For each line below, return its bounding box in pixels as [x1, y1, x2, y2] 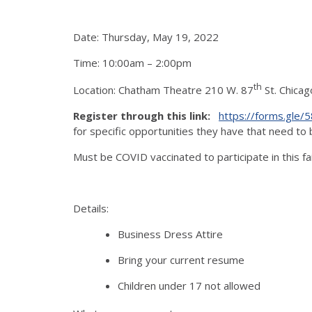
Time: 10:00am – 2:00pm [73, 55, 192, 70]
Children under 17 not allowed [118, 278, 260, 292]
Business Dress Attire [118, 226, 223, 241]
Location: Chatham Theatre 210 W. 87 [73, 82, 253, 97]
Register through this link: [73, 108, 213, 123]
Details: [73, 201, 109, 215]
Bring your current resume [118, 252, 244, 267]
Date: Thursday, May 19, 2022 [73, 29, 219, 44]
